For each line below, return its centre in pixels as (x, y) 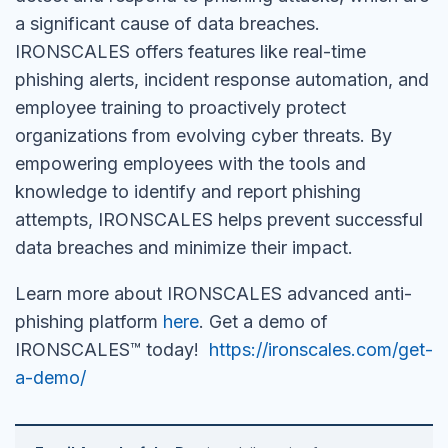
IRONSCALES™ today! (112, 349)
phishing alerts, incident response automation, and (222, 79)
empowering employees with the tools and (190, 163)
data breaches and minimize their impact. (184, 247)
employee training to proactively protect (180, 107)
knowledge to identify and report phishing (188, 191)
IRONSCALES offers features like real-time (190, 51)
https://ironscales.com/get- (321, 349)
